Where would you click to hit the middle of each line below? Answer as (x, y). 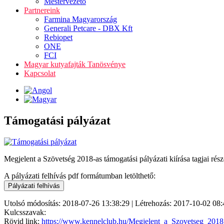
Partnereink (42, 10)
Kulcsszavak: (25, 212)
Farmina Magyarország (80, 19)
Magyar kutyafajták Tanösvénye (75, 64)
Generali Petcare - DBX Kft (88, 28)
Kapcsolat (40, 73)
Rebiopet (58, 37)
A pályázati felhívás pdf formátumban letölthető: (80, 175)
